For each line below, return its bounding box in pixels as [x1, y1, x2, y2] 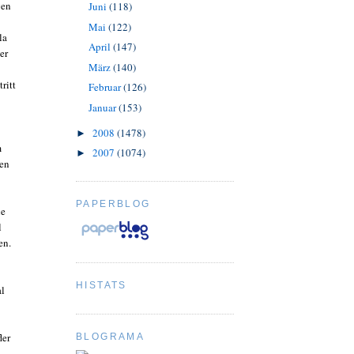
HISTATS [76, 279, 127, 291]
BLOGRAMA [76, 330, 145, 342]
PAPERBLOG [76, 198, 151, 209]
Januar [88, 100, 119, 115]
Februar [88, 80, 123, 95]
